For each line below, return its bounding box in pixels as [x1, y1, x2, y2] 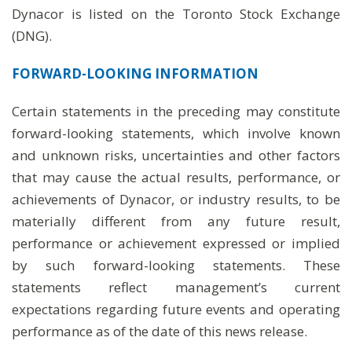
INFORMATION [155, 64, 258, 82]
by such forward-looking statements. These [12, 256, 340, 274]
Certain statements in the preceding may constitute [12, 102, 340, 120]
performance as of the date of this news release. [12, 322, 307, 340]
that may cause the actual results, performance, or [12, 168, 340, 186]
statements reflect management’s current [12, 278, 340, 296]
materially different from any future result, [12, 212, 340, 230]
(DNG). [12, 27, 52, 45]
